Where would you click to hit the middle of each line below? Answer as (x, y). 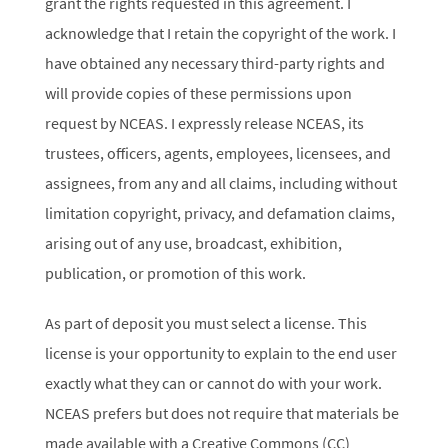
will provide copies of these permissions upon (198, 93)
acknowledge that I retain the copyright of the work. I (220, 33)
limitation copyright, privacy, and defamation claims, (219, 213)
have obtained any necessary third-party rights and (214, 63)
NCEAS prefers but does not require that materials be (221, 413)
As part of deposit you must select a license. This (205, 323)
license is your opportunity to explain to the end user (220, 353)
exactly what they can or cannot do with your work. (213, 383)
